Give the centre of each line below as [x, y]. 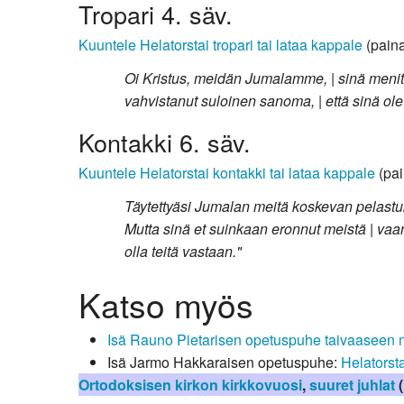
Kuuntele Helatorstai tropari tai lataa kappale [220, 44]
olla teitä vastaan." [184, 251]
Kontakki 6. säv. [165, 142]
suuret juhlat [352, 384]
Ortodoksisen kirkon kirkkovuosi [190, 384]
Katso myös [166, 304]
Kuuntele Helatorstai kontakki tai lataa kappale [227, 173]
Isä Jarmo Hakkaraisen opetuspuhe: [224, 362]
